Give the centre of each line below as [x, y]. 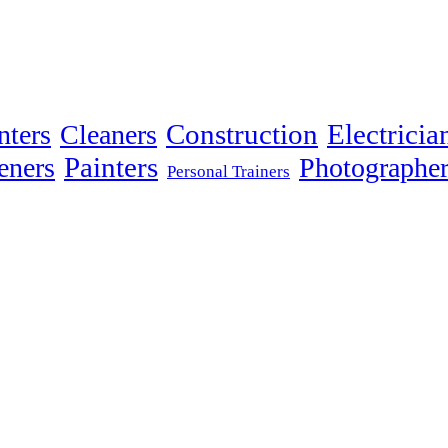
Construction [242, 134]
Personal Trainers [228, 171]
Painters [111, 166]
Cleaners [108, 134]
